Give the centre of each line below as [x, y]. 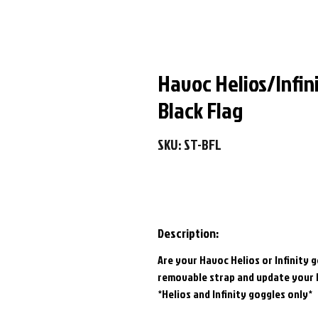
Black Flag [200, 110]
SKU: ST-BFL [190, 144]
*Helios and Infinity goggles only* [235, 294]
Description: [188, 234]
